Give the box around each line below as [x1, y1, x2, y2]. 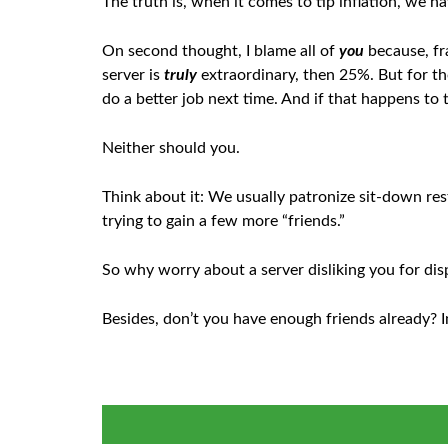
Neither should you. [102, 140, 240, 156]
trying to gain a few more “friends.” [102, 213, 345, 229]
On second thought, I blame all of [102, 43, 339, 59]
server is [102, 67, 164, 83]
